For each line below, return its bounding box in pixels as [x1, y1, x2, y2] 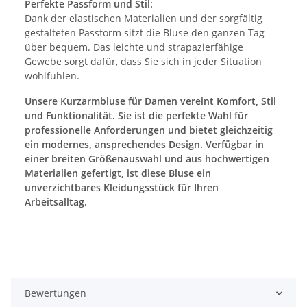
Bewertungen [25, 286, 86, 300]
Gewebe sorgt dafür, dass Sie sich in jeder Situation [25, 55, 262, 69]
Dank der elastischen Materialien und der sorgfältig [25, 12, 262, 25]
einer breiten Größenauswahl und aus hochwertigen [25, 152, 269, 166]
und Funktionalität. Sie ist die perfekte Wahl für [25, 109, 248, 123]
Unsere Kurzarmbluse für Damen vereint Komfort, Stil [25, 95, 276, 108]
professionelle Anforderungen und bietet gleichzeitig [25, 123, 273, 137]
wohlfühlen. [25, 69, 79, 83]
